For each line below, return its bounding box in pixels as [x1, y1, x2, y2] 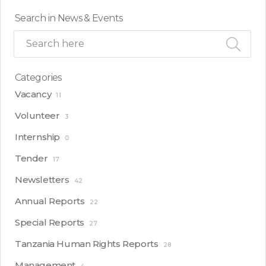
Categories [15, 72, 62, 84]
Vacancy [15, 88, 52, 100]
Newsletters [15, 174, 69, 186]
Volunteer [15, 110, 60, 122]
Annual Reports [15, 195, 85, 207]
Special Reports [15, 217, 84, 229]
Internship [15, 131, 60, 143]
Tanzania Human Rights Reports [15, 238, 159, 250]
